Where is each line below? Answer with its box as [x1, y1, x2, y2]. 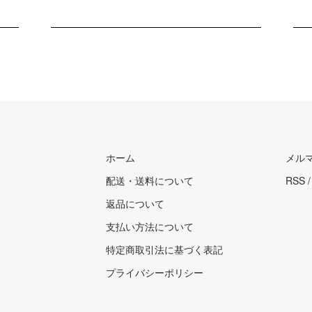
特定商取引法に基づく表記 [106, 242, 223, 256]
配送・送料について [106, 173, 194, 187]
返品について [106, 196, 164, 210]
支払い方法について [106, 219, 194, 233]
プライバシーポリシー [106, 265, 203, 279]
